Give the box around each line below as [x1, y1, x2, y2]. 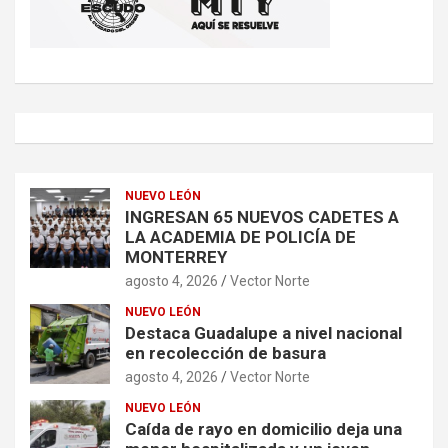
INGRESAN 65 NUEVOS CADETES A [125, 207, 399, 228]
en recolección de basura [125, 343, 326, 364]
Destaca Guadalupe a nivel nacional [125, 323, 402, 344]
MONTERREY [125, 247, 227, 268]
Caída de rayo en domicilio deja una [125, 419, 402, 440]
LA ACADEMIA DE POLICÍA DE [125, 227, 356, 248]
